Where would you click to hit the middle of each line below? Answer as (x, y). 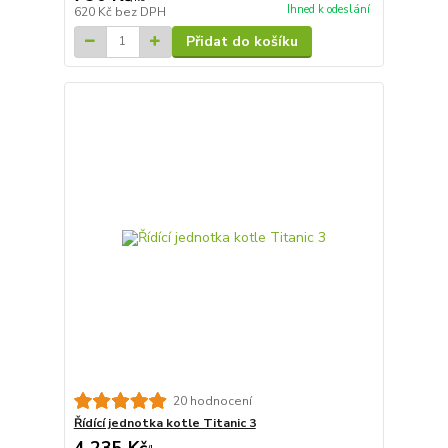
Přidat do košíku (241, 41)
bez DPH (140, 11)
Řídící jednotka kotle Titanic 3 (164, 423)
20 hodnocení (212, 400)
